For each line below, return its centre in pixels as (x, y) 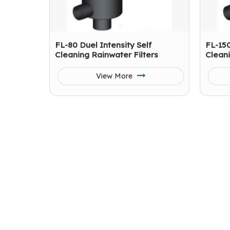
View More (115, 76)
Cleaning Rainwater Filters (107, 55)
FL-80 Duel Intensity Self (103, 45)
